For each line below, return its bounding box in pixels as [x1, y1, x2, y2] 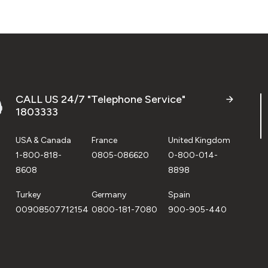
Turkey [16, 189, 41, 200]
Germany [92, 189, 127, 200]
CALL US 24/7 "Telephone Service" [16, 92, 185, 106]
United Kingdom [167, 135, 230, 145]
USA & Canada [16, 135, 71, 145]
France [92, 135, 118, 145]
